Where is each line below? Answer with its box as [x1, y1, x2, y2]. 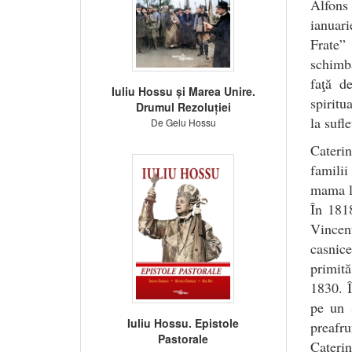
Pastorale [158, 330, 209, 346]
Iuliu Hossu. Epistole [127, 314, 240, 331]
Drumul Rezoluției [135, 98, 231, 115]
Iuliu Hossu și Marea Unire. [111, 82, 255, 99]
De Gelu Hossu [150, 115, 216, 129]
